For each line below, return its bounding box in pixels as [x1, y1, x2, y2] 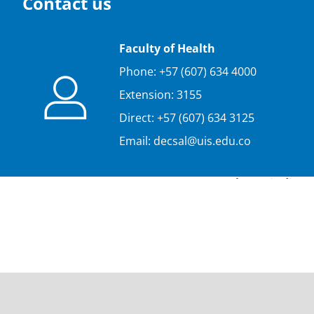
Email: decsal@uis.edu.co [119, 133, 251, 149]
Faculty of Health [119, 41, 215, 57]
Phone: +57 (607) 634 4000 [119, 64, 257, 80]
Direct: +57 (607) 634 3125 [119, 110, 254, 126]
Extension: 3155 [119, 87, 202, 103]
